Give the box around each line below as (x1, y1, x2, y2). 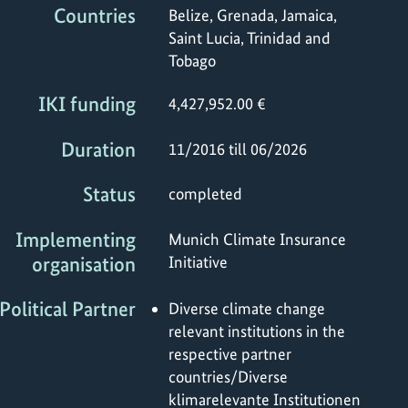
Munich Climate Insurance (168, 229, 346, 249)
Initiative (168, 251, 228, 271)
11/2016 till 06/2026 (168, 138, 307, 158)
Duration (61, 137, 136, 162)
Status (83, 182, 136, 208)
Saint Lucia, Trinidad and (168, 27, 331, 47)
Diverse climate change (168, 299, 325, 319)
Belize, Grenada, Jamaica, (168, 5, 337, 25)
